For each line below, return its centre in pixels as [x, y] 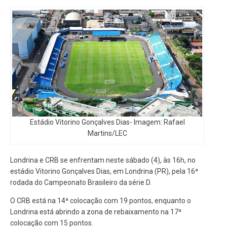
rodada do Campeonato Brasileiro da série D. [81, 183]
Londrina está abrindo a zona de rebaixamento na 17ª [96, 212]
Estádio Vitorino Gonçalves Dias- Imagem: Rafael [107, 122]
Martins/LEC [107, 134]
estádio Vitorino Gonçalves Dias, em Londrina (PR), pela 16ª [104, 172]
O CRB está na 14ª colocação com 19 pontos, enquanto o [101, 201]
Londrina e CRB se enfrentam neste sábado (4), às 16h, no [103, 160]
